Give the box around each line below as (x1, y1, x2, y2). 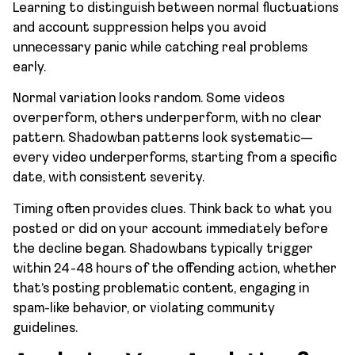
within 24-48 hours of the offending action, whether (13, 261, 337, 276)
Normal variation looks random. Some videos (13, 92, 284, 106)
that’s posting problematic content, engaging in (13, 281, 309, 296)
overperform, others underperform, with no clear (13, 112, 322, 126)
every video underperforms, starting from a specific (13, 151, 337, 166)
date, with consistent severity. (13, 171, 204, 185)
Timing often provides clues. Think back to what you (13, 202, 332, 216)
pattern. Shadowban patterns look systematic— (13, 132, 313, 146)
